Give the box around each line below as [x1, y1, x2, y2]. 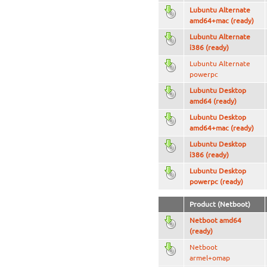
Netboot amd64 [189, 216, 241, 225]
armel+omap [189, 254, 230, 262]
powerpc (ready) [189, 178, 243, 186]
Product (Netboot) [189, 200, 250, 209]
